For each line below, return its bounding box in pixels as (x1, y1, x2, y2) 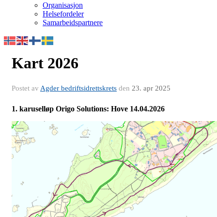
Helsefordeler (43, 10, 84, 18)
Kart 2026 (12, 54, 78, 72)
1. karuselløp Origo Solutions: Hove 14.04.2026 (12, 105, 167, 113)
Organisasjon (43, 1, 83, 9)
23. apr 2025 (132, 84, 170, 92)
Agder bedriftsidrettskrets (40, 84, 117, 92)
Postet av (12, 84, 40, 92)
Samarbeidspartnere (43, 18, 103, 27)
